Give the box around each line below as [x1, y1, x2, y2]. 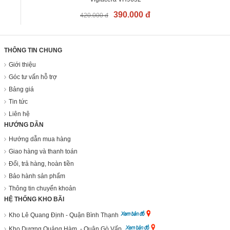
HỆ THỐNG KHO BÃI [4, 195, 64, 203]
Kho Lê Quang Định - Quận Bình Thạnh [9, 211, 120, 219]
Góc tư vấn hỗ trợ [9, 73, 57, 81]
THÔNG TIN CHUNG [4, 46, 62, 54]
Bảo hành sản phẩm [9, 172, 65, 180]
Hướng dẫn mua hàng [9, 135, 71, 143]
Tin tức [9, 98, 28, 105]
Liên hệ [9, 110, 30, 118]
